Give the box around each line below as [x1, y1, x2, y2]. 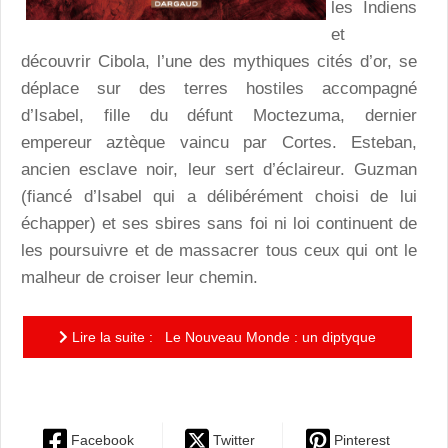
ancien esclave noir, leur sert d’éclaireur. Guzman [21, 159, 417, 179]
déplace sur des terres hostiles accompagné [21, 78, 417, 98]
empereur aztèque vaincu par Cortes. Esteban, [21, 132, 417, 152]
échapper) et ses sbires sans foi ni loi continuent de [21, 213, 417, 233]
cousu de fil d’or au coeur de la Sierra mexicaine [65, 371, 370, 388]
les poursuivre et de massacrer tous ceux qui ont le [21, 240, 417, 260]
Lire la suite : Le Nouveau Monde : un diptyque [68, 329, 376, 346]
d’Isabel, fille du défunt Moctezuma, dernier [21, 105, 417, 125]
